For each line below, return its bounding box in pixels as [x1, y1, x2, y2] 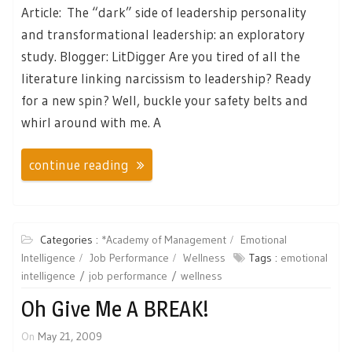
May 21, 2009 [38, 328, 102, 343]
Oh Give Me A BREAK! [21, 295, 209, 322]
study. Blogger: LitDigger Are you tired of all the [21, 48, 300, 65]
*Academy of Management [101, 232, 226, 247]
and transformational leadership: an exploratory [21, 26, 305, 43]
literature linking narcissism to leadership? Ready [21, 70, 311, 87]
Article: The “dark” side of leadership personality [21, 4, 306, 21]
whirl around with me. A [21, 114, 161, 131]
